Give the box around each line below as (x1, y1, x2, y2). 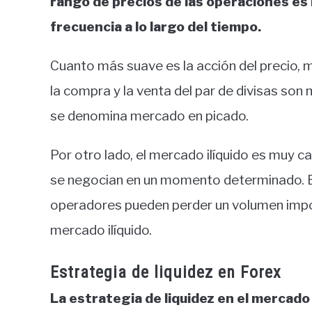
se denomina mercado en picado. (50, 108, 249, 125)
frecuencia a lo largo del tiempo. (50, 19, 261, 36)
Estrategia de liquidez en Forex (50, 263, 281, 283)
